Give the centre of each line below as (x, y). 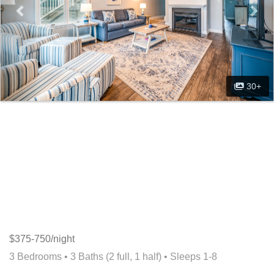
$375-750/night (42, 239)
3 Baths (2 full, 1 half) (116, 257)
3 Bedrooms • (40, 257)
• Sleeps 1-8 (189, 257)
